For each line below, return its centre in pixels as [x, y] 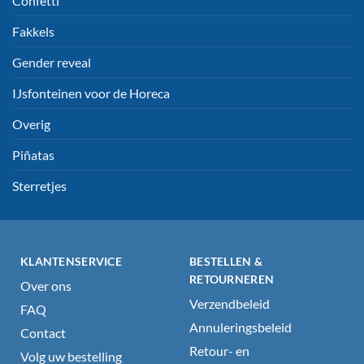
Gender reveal [52, 63]
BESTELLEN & [226, 262]
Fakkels [33, 32]
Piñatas [33, 155]
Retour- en [219, 351]
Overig [31, 124]
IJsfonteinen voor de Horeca [91, 93]
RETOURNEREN [232, 279]
